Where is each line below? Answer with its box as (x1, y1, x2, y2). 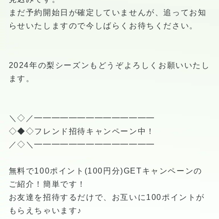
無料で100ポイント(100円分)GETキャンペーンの (8, 166, 202, 175)
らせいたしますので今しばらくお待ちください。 (8, 21, 198, 30)
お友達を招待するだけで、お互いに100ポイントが (8, 193, 205, 201)
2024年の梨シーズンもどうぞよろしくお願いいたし (8, 61, 210, 69)
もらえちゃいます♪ (8, 206, 82, 215)
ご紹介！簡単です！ (8, 179, 86, 188)
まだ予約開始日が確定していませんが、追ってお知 (8, 8, 207, 17)
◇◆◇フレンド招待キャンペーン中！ (8, 127, 155, 135)
